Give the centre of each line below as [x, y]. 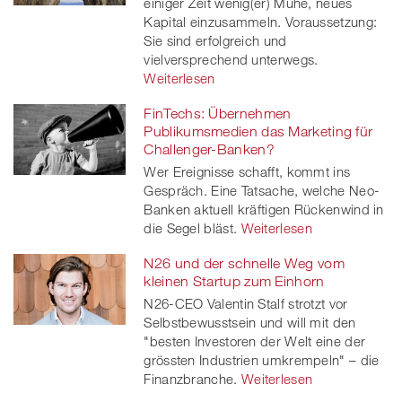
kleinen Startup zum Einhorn [234, 280]
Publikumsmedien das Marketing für [258, 131]
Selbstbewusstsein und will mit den [250, 322]
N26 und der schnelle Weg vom [244, 262]
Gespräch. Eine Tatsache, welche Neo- [262, 190]
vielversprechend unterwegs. [231, 59]
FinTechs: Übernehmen [218, 113]
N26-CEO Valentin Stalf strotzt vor [246, 303]
